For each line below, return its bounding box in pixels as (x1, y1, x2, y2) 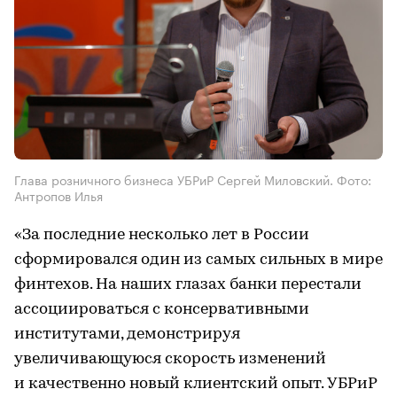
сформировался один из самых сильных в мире (14, 251, 383, 269)
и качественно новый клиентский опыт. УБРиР (14, 375, 377, 393)
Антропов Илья (14, 184, 103, 205)
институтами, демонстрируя (14, 325, 240, 343)
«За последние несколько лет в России (14, 226, 309, 244)
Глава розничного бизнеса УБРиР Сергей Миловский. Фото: (14, 168, 371, 189)
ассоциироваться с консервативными (14, 300, 309, 318)
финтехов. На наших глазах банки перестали (14, 276, 362, 293)
